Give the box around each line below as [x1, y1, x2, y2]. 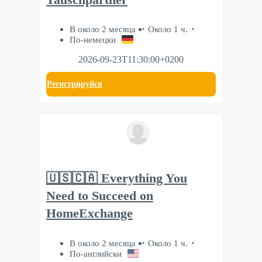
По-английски [70, 248, 122, 258]
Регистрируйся [47, 80, 102, 89]
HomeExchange [46, 206, 133, 220]
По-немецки [70, 35, 116, 45]
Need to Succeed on [46, 188, 153, 203]
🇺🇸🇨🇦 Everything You [46, 171, 187, 185]
